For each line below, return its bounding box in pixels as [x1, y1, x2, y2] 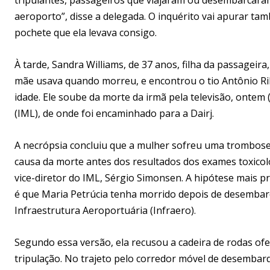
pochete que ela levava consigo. [14, 25, 157, 39]
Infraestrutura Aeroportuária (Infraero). [14, 203, 196, 217]
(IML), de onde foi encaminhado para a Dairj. [14, 106, 214, 120]
